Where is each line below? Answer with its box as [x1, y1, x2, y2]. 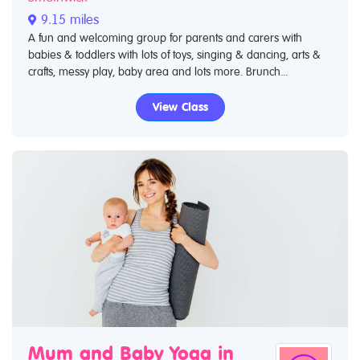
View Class [152, 100, 208, 114]
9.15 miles [37, 12, 99, 28]
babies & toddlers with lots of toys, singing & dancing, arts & [28, 48, 321, 62]
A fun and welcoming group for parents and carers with [28, 31, 302, 45]
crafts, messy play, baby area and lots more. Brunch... [28, 65, 288, 79]
